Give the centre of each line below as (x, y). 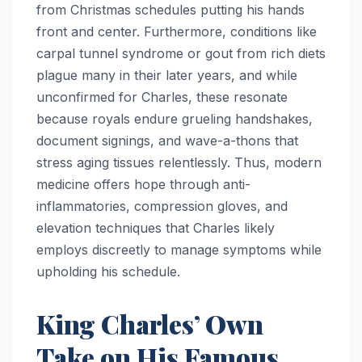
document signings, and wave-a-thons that (167, 140)
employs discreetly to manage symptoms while (179, 249)
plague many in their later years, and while (167, 75)
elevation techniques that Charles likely (156, 227)
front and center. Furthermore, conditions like (177, 31)
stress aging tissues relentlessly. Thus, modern (179, 162)
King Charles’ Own (150, 323)
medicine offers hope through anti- (143, 184)
